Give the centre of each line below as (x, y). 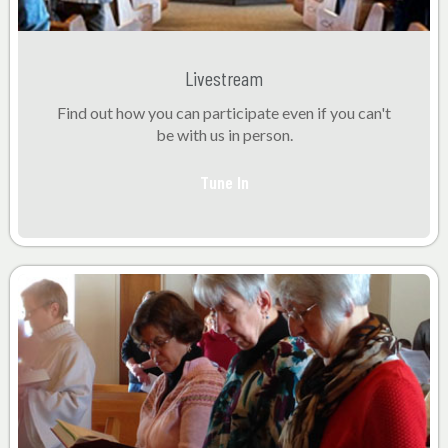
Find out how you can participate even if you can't (224, 112)
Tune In (224, 181)
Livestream (224, 77)
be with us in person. (224, 134)
